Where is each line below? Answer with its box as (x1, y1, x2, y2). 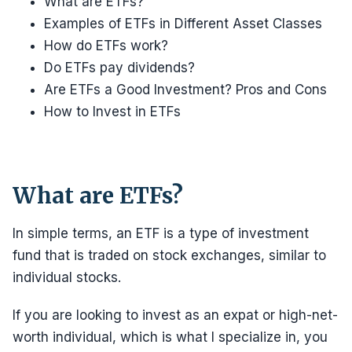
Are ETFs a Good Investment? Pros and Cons (44, 82, 327, 97)
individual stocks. (13, 269, 121, 285)
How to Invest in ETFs (44, 104, 181, 119)
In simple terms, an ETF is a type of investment (13, 225, 309, 241)
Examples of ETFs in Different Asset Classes (44, 16, 322, 31)
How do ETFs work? (44, 38, 168, 53)
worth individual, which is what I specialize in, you (13, 329, 328, 345)
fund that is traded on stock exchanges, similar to (13, 247, 326, 263)
